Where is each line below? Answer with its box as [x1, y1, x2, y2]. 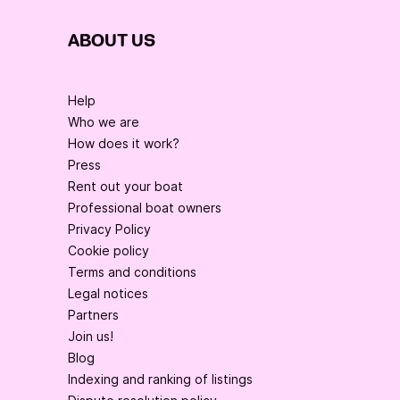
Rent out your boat [68, 179, 183, 195]
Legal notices [68, 286, 148, 302]
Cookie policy [68, 243, 149, 259]
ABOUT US [68, 29, 155, 54]
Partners [68, 307, 119, 323]
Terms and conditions [68, 264, 196, 280]
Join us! [68, 329, 113, 345]
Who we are [68, 114, 139, 130]
